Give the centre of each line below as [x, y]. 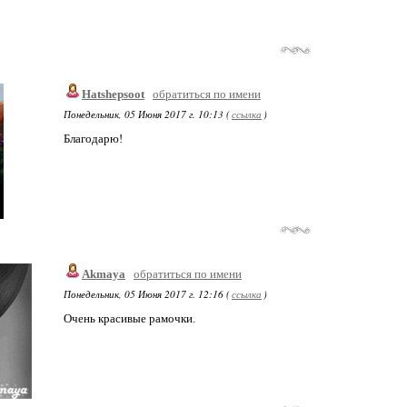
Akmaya [104, 274]
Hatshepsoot [113, 94]
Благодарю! [93, 139]
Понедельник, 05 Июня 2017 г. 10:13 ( [147, 114]
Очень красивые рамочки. [129, 318]
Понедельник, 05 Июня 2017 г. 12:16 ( [147, 294]
